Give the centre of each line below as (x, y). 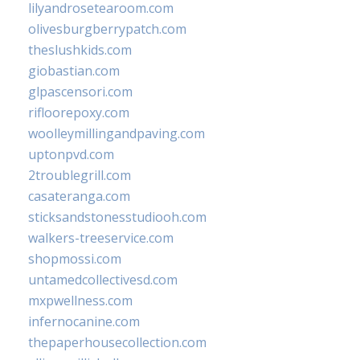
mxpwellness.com (80, 300)
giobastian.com (74, 70)
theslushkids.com (80, 49)
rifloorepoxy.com (79, 112)
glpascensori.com (80, 91)
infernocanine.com (84, 321)
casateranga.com (79, 196)
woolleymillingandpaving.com (117, 133)
